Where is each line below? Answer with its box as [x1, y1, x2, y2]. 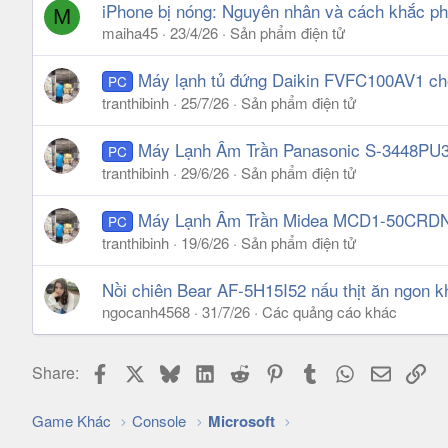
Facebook [108, 358, 179, 381]
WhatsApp [354, 358, 429, 381]
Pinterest [284, 358, 348, 381]
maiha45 [102, 22, 158, 43]
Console [132, 410, 187, 431]
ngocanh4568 [102, 301, 190, 322]
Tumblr [319, 358, 369, 381]
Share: [32, 361, 79, 384]
